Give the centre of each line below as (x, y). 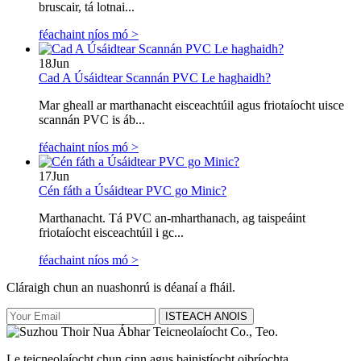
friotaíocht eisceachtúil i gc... (111, 233)
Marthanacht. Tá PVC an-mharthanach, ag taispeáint (172, 218)
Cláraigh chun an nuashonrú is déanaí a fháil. (121, 288)
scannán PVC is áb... (92, 120)
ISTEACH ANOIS (206, 317)
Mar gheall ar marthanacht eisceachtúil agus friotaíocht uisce (191, 106)
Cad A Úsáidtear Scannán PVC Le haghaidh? (155, 78)
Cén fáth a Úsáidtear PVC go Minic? (133, 191)
